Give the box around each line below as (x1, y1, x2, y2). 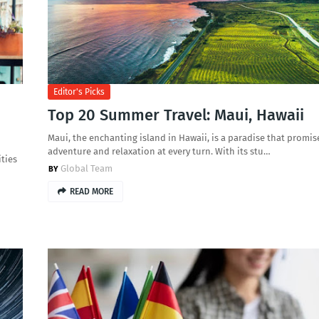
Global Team (60, 163, 113, 174)
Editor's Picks (53, 87, 105, 97)
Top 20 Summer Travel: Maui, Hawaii (47, 105, 304, 125)
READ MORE (69, 187, 113, 197)
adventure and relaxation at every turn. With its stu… (47, 146, 271, 157)
